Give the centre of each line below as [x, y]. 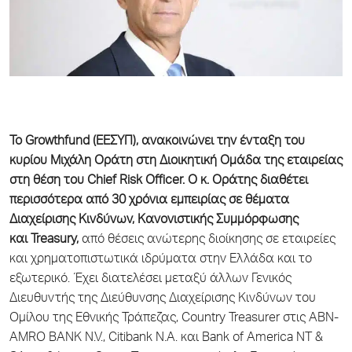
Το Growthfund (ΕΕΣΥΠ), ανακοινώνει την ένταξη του [157, 142]
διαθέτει [284, 181]
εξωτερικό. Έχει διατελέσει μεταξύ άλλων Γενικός [150, 279]
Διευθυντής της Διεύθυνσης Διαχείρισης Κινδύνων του [163, 299]
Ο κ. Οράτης [222, 181]
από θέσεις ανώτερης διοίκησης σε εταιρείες [207, 240]
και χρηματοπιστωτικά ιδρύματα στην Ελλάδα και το [161, 260]
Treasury [53, 240]
